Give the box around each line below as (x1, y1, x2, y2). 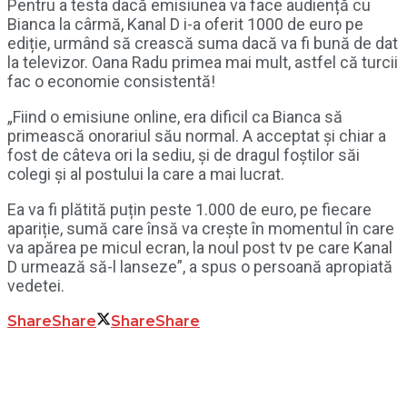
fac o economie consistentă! (7, 72, 215, 92)
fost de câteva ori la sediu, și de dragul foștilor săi (7, 145, 360, 165)
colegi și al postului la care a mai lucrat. (7, 164, 284, 184)
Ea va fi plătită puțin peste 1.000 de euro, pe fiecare (7, 200, 372, 220)
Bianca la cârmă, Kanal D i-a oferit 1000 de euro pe (7, 15, 363, 35)
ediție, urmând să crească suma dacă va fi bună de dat (7, 34, 398, 54)
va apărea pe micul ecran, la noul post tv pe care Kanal (7, 238, 392, 258)
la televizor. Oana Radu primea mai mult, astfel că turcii (7, 53, 398, 73)
